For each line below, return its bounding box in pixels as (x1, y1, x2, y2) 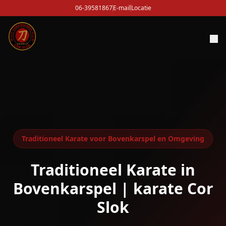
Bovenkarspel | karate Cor (13, 178, 213, 199)
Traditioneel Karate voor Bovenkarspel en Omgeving (22, 134, 204, 143)
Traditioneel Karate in (31, 159, 195, 180)
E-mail (112, 4, 131, 12)
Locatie (131, 4, 151, 12)
